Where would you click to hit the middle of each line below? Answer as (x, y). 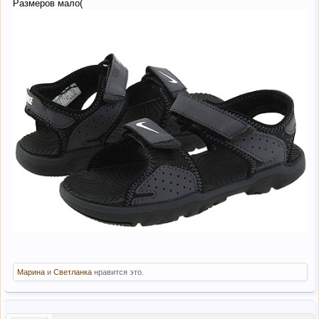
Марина (31, 272)
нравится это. (118, 272)
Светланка (73, 272)
